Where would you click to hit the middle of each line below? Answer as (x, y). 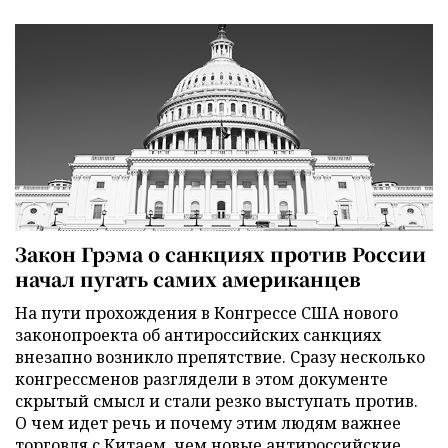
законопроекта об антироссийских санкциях (198, 335)
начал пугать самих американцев (188, 279)
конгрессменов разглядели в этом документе (201, 379)
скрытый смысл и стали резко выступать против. (216, 401)
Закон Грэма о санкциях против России (220, 254)
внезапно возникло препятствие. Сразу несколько (220, 357)
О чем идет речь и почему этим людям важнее (208, 423)
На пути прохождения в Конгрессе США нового (206, 313)
